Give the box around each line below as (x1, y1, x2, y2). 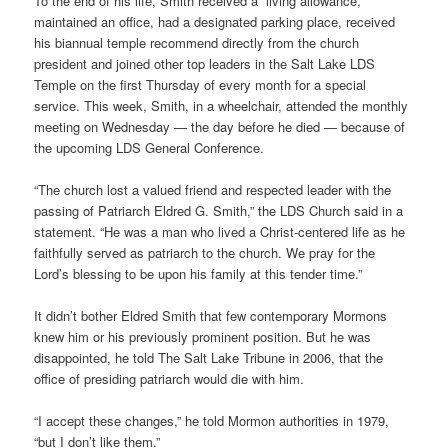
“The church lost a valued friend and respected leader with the (34, 179, 392, 199)
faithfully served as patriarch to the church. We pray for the (34, 242, 376, 262)
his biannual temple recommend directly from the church (34, 32, 360, 52)
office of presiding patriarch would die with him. (34, 368, 305, 388)
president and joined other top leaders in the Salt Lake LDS (34, 53, 376, 73)
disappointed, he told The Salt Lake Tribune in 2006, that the (34, 347, 384, 367)
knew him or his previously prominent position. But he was (34, 326, 372, 346)
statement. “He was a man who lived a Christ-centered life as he (34, 221, 406, 241)
